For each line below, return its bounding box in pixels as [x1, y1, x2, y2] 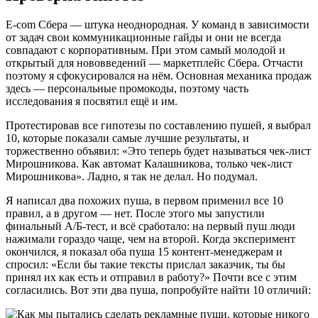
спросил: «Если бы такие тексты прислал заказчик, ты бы [6, 258, 285, 271]
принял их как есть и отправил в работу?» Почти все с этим [6, 271, 297, 284]
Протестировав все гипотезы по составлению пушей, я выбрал [6, 119, 311, 132]
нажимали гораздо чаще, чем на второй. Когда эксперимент [6, 233, 295, 246]
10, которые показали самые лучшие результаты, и [6, 132, 249, 145]
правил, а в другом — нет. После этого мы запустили [6, 207, 265, 220]
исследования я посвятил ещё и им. [6, 95, 177, 108]
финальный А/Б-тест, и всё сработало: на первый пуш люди [6, 220, 295, 233]
